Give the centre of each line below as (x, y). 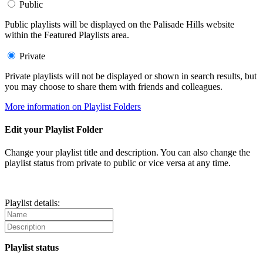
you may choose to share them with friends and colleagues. (114, 86)
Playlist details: (32, 203)
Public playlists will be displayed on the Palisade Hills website (119, 24)
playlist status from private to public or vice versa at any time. (118, 163)
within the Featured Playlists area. (67, 35)
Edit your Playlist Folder (54, 129)
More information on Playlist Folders (73, 106)
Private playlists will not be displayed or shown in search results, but (131, 76)
